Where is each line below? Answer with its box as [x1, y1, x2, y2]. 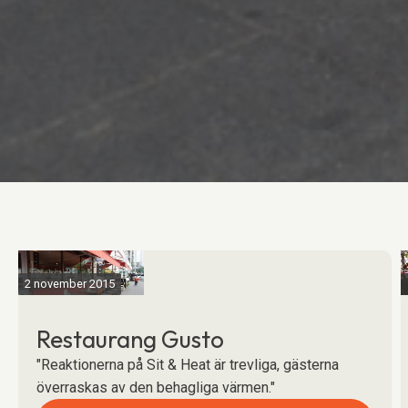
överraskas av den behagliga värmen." [36, 379, 290, 396]
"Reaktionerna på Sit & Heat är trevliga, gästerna [36, 356, 339, 373]
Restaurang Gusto [36, 324, 224, 354]
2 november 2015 [25, 277, 115, 291]
